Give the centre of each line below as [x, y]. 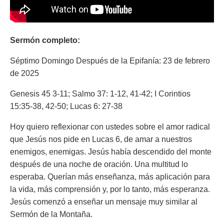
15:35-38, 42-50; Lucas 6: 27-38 [66, 106]
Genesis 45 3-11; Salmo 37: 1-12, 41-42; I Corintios [100, 94]
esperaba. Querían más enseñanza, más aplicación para [110, 177]
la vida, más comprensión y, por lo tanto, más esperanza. [110, 189]
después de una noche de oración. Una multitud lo [99, 164]
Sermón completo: [45, 40]
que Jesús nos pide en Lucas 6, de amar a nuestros [101, 139]
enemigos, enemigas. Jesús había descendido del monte [111, 152]
